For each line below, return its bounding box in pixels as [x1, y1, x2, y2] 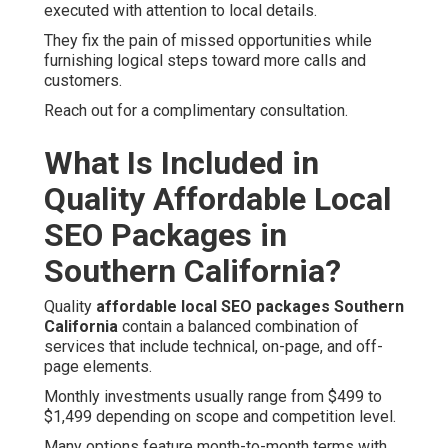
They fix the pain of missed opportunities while [44, 31, 372, 51]
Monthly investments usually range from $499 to [44, 387, 382, 407]
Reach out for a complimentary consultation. [44, 101, 348, 121]
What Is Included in [44, 144, 319, 183]
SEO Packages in [44, 216, 287, 255]
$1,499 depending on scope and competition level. [44, 407, 396, 427]
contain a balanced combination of [118, 317, 359, 337]
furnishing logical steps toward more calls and [44, 51, 366, 71]
